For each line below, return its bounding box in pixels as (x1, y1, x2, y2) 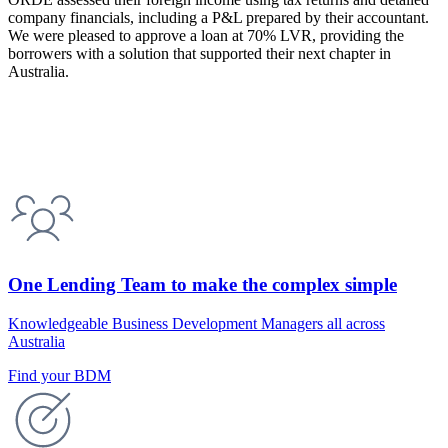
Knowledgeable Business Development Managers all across (8, 314, 385, 332)
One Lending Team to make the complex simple (8, 274, 397, 296)
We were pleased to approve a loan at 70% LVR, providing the (8, 26, 404, 44)
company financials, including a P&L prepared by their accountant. (8, 8, 429, 26)
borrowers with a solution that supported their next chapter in (8, 44, 391, 62)
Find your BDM (8, 366, 111, 384)
